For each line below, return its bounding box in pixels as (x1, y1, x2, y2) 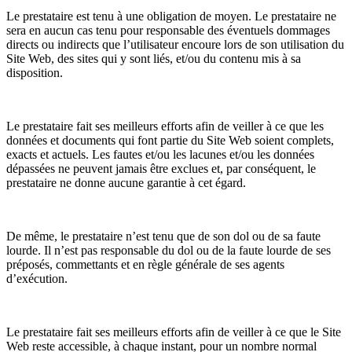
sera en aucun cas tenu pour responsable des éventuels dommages (6, 23, 330, 37)
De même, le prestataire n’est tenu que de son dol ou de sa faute (6, 229, 321, 243)
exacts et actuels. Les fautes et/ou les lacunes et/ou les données (6, 147, 314, 161)
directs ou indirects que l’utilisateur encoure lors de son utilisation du (6, 37, 344, 51)
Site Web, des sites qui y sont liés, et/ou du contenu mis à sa (6, 51, 301, 65)
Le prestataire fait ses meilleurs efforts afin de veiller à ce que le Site (6, 324, 341, 339)
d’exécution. (6, 271, 68, 285)
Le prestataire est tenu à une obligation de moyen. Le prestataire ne (6, 9, 336, 23)
